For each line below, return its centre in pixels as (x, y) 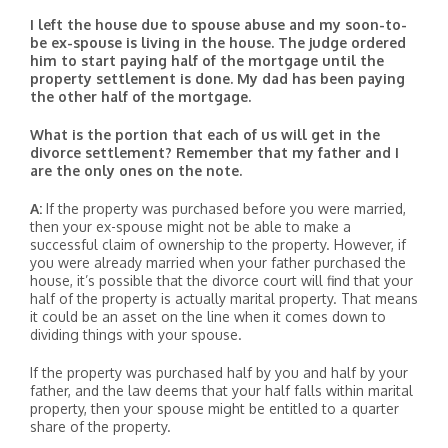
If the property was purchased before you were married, (224, 208)
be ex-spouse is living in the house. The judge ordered (218, 42)
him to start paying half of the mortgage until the (207, 60)
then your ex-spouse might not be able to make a (190, 226)
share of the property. (100, 426)
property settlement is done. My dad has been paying (217, 78)
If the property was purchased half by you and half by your (219, 372)
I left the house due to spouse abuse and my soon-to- (218, 24)
